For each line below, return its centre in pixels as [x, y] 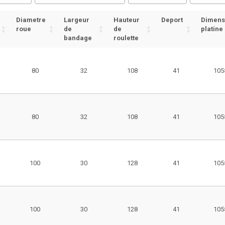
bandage [78, 38]
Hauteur [127, 20]
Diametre [31, 20]
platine [212, 29]
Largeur [77, 20]
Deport [172, 20]
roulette [126, 38]
